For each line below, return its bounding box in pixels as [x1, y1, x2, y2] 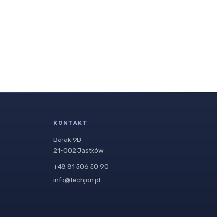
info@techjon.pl [53, 175, 101, 184]
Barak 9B [53, 136, 82, 144]
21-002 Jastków [53, 146, 104, 155]
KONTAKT [53, 119, 88, 128]
